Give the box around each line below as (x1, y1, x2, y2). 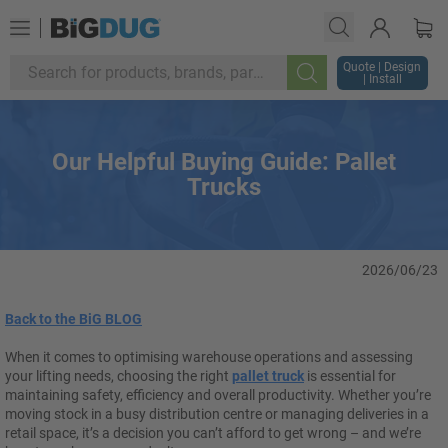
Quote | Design (343, 60, 422, 74)
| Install (362, 72, 402, 86)
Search (305, 74, 368, 98)
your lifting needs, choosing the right (5, 368, 232, 384)
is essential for (304, 368, 396, 384)
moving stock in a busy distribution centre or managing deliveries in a (5, 406, 429, 422)
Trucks (187, 173, 261, 201)
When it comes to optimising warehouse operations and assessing (5, 349, 413, 365)
